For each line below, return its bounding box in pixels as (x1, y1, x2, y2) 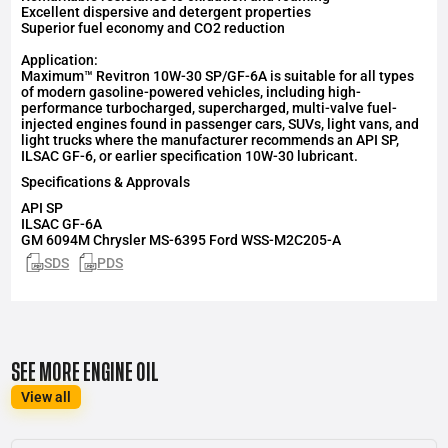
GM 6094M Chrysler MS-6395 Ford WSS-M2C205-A (21, 232, 342, 249)
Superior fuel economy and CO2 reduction (21, 20, 286, 37)
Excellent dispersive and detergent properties (21, 4, 312, 21)
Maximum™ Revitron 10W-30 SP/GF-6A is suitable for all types (21, 68, 415, 85)
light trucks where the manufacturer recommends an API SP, (21, 132, 400, 149)
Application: (21, 52, 99, 69)
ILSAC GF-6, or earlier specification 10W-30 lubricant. (21, 148, 359, 165)
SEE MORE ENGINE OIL (11, 362, 159, 383)
